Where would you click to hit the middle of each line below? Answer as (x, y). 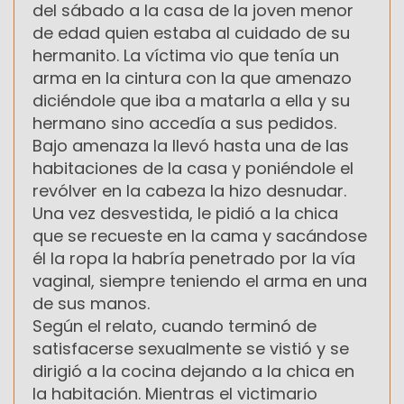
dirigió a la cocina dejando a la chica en (193, 371)
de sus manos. (91, 303)
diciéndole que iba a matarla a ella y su (191, 100)
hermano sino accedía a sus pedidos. (184, 123)
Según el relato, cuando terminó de (174, 326)
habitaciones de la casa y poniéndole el (193, 168)
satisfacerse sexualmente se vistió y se (191, 348)
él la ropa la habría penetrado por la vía (194, 258)
